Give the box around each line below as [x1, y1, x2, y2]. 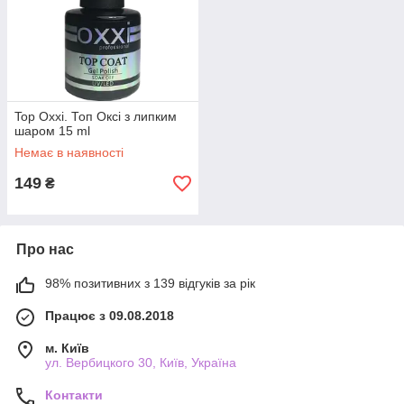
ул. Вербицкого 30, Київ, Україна [45, 355, 236, 370]
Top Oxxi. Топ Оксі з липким [14, 109, 177, 124]
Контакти [45, 388, 103, 402]
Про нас [16, 242, 74, 257]
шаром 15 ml [14, 124, 90, 138]
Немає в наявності [14, 145, 124, 160]
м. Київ [45, 341, 89, 355]
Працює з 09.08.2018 [45, 308, 174, 323]
